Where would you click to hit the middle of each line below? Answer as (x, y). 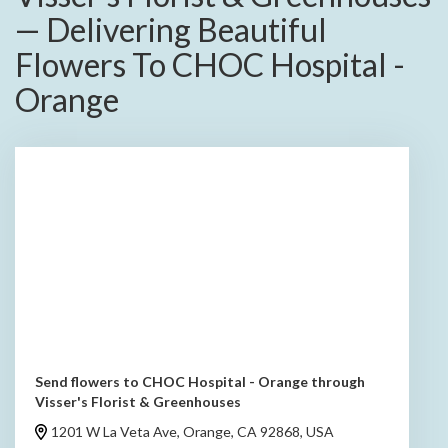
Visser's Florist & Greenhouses (138, 402)
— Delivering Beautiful (171, 30)
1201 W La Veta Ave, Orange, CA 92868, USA (192, 432)
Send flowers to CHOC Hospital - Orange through (200, 382)
